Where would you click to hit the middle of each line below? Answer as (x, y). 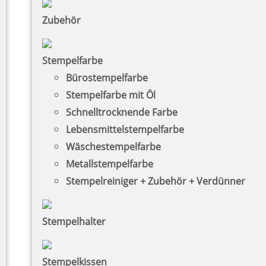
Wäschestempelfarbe (113, 146)
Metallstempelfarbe (110, 164)
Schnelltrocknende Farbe (122, 112)
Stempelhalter (74, 221)
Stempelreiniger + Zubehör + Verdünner (156, 181)
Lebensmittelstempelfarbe (125, 129)
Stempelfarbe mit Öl (111, 95)
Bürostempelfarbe (107, 77)
